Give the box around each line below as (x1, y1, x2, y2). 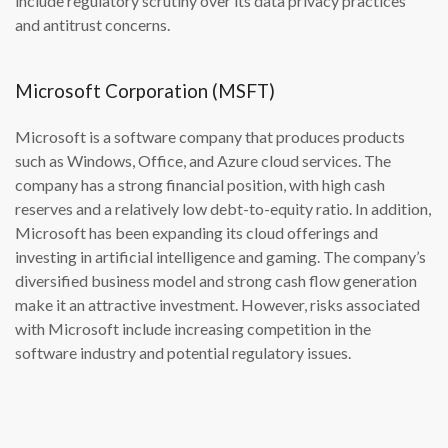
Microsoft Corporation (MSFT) (15, 80, 275, 103)
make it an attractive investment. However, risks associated (15, 295, 420, 315)
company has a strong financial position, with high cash (15, 175, 385, 195)
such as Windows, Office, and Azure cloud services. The (15, 151, 391, 171)
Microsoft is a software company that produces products (15, 127, 405, 147)
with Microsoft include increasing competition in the (15, 319, 371, 339)
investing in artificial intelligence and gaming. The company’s (15, 247, 426, 267)
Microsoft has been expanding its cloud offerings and (15, 223, 378, 243)
